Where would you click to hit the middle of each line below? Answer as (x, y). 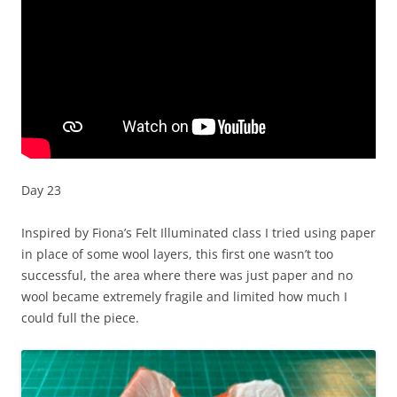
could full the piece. (80, 318)
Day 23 (41, 191)
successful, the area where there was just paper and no (187, 276)
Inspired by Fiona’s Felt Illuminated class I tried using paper (198, 233)
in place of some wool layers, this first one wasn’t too (177, 254)
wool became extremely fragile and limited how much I (184, 297)
